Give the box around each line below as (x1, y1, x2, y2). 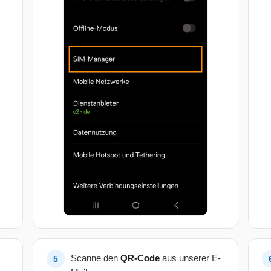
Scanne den (71, 252, 120, 263)
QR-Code (120, 252, 160, 263)
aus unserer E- (160, 252, 221, 263)
